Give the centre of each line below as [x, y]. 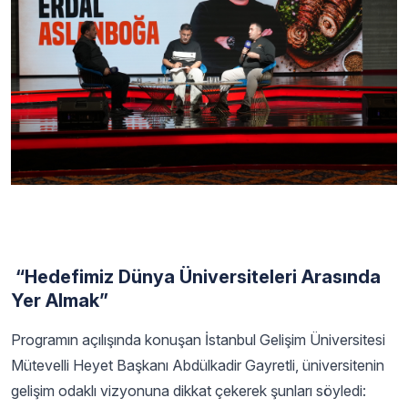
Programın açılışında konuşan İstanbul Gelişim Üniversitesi [198, 340]
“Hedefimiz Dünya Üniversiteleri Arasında [196, 277]
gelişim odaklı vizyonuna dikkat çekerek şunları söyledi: [189, 391]
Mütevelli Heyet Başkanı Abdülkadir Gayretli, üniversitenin [198, 366]
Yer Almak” [60, 301]
